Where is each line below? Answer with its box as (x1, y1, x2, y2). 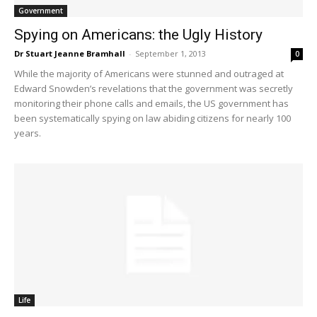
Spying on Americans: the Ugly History (14, 26, 263, 44)
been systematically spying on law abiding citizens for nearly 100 (14, 112, 291, 125)
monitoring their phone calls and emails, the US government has (14, 97, 289, 110)
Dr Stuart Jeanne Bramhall (14, 48, 125, 59)
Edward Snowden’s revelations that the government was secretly (14, 82, 293, 96)
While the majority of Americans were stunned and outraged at (14, 67, 284, 81)
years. (14, 127, 41, 140)
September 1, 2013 (135, 48, 206, 59)
